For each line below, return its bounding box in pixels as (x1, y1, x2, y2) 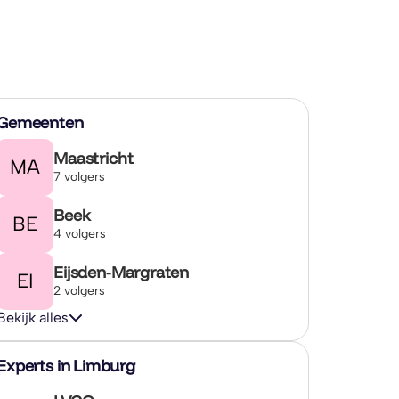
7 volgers (53, 168, 106, 184)
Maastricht (53, 147, 134, 168)
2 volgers (53, 282, 106, 298)
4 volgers (53, 225, 107, 241)
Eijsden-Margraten (53, 261, 190, 282)
